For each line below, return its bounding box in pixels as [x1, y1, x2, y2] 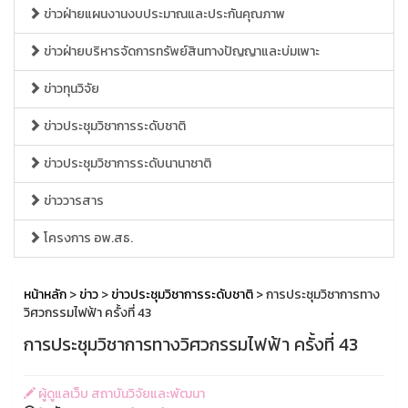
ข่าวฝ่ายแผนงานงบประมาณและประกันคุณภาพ [41, 5, 285, 24]
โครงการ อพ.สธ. [41, 229, 133, 248]
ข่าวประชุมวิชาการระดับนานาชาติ [41, 154, 211, 173]
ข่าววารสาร [41, 191, 104, 210]
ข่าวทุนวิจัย [41, 79, 99, 98]
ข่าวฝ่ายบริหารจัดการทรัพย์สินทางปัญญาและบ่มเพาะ [41, 42, 320, 61]
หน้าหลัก [24, 285, 66, 304]
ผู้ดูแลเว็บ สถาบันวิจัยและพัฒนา [36, 384, 205, 403]
